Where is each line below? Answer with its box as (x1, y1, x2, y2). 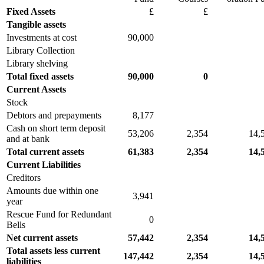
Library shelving (6, 58, 68, 68)
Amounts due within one (6, 185, 98, 196)
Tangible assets (6, 19, 66, 29)
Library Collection (6, 45, 75, 55)
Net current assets (6, 232, 78, 243)
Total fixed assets (6, 71, 74, 81)
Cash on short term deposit (6, 123, 105, 133)
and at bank (6, 133, 49, 144)
